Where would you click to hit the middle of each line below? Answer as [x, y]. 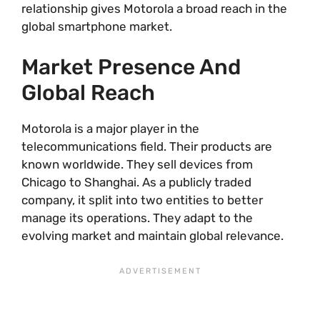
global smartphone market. [97, 26]
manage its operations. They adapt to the [137, 217]
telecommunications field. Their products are [147, 146]
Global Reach [88, 92]
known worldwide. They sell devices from [137, 164]
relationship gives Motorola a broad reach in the [154, 9]
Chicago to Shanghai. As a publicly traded [136, 182]
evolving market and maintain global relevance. [152, 235]
